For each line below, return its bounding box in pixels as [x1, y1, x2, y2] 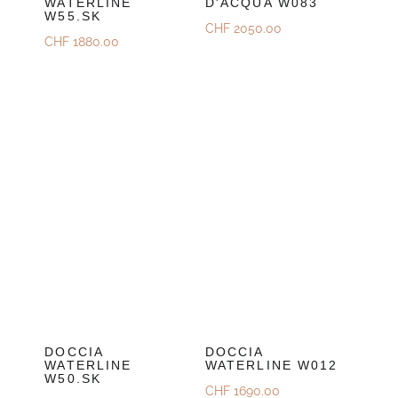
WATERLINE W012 [204, 358, 338, 373]
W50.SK [44, 371, 101, 386]
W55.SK [44, 9, 101, 24]
